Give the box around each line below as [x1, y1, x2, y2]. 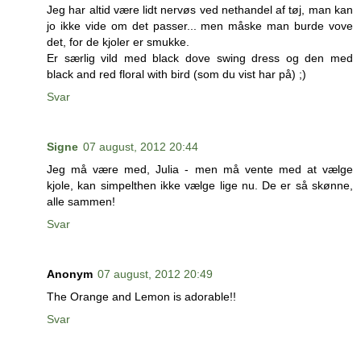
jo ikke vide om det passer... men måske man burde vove [47, 19, 353, 33]
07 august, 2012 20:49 [98, 268, 213, 281]
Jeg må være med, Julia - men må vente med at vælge [47, 163, 353, 176]
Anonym [47, 268, 93, 281]
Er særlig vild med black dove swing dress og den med [47, 52, 353, 65]
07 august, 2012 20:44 [83, 140, 198, 154]
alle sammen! [47, 195, 115, 209]
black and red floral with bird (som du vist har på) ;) [47, 68, 306, 81]
